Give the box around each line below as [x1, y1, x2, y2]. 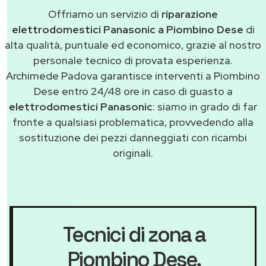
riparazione [161, 7, 218, 21]
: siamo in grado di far [153, 100, 257, 114]
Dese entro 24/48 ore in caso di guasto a [33, 84, 233, 99]
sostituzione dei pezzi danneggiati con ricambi [19, 131, 247, 145]
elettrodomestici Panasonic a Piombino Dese [11, 23, 243, 37]
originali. [113, 146, 153, 160]
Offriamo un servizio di [48, 7, 161, 21]
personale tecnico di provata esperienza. [33, 53, 233, 68]
